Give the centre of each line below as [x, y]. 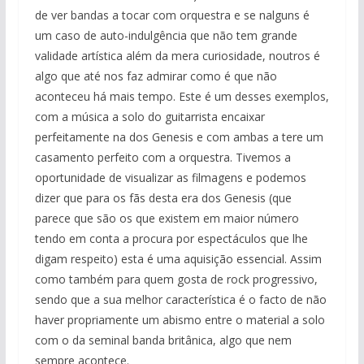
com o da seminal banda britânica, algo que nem [163, 340]
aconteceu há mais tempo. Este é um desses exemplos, [182, 97]
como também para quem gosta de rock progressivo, [176, 279]
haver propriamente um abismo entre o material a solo [180, 320]
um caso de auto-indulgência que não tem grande [166, 36]
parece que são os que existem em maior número [167, 219]
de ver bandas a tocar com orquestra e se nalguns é [172, 15]
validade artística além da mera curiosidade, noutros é [177, 56]
